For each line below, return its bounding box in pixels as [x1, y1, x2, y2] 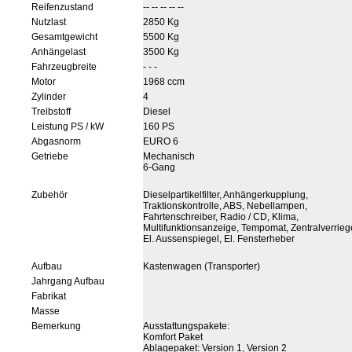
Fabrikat [31, 291, 66, 302]
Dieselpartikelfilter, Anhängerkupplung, [143, 189, 308, 200]
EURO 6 [143, 136, 178, 147]
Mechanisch [143, 151, 195, 162]
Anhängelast [31, 46, 86, 57]
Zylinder [31, 91, 66, 102]
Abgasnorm [31, 136, 81, 147]
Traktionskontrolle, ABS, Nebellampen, [143, 200, 307, 211]
